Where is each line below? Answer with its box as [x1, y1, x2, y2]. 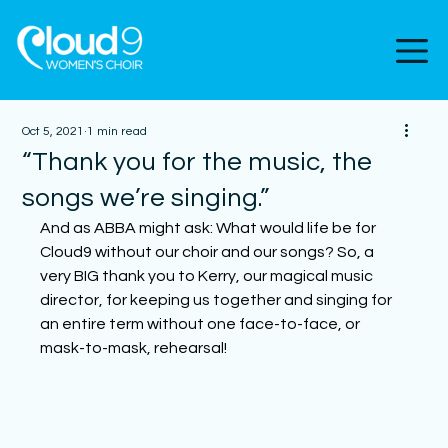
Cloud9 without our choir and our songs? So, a [40, 244, 378, 260]
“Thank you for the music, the [22, 149, 373, 175]
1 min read [87, 125, 148, 138]
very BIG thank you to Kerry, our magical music [40, 268, 377, 284]
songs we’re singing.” [22, 185, 270, 211]
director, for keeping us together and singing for [40, 292, 396, 308]
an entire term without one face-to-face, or [40, 316, 364, 332]
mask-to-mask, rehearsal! [40, 340, 231, 356]
